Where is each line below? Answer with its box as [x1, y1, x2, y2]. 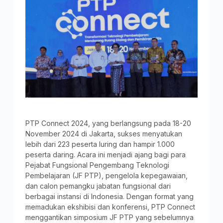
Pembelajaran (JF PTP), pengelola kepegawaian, [25, 171, 188, 180]
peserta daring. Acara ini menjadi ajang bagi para [25, 150, 186, 159]
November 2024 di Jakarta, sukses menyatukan [25, 129, 182, 138]
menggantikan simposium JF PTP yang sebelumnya [25, 213, 194, 222]
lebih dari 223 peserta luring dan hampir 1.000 [25, 139, 175, 148]
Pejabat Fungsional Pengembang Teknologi [25, 160, 169, 169]
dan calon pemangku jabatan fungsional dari [25, 181, 171, 190]
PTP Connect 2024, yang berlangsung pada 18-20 [25, 118, 191, 127]
